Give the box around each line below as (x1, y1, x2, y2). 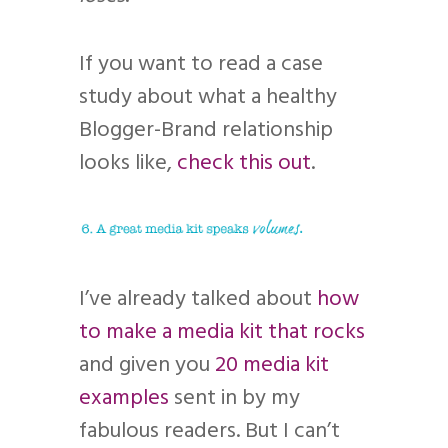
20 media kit (215, 348, 329, 384)
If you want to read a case (79, 47, 323, 83)
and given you (79, 348, 215, 384)
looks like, (79, 146, 177, 182)
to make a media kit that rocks (79, 315, 365, 351)
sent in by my (169, 381, 300, 417)
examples (79, 381, 169, 417)
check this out (177, 146, 311, 182)
